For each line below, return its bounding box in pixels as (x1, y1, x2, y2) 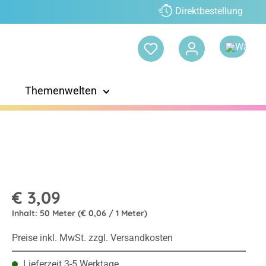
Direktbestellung (175, 5, 243, 17)
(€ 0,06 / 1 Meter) (77, 208, 147, 219)
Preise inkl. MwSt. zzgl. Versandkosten (11, 232, 173, 244)
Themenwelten (24, 84, 97, 97)
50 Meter (39, 208, 78, 219)
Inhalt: (11, 208, 40, 219)
